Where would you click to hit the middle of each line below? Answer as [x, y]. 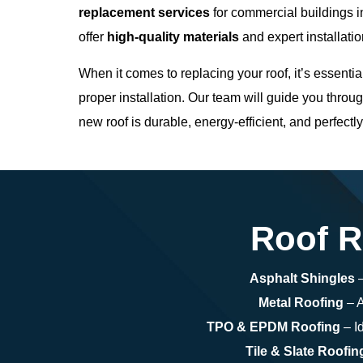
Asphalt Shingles [302, 279]
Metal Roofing [301, 303]
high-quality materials [173, 37]
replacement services [144, 13]
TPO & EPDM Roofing [273, 327]
